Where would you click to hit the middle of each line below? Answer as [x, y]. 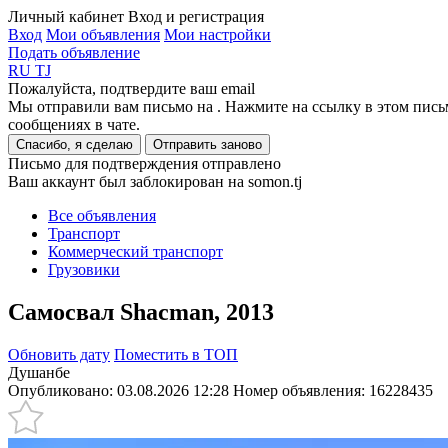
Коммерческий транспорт [135, 251]
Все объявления [102, 215]
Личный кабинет [66, 16]
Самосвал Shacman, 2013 [141, 311]
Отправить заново [207, 144]
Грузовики [84, 269]
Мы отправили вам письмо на [112, 106]
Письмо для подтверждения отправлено [144, 163]
